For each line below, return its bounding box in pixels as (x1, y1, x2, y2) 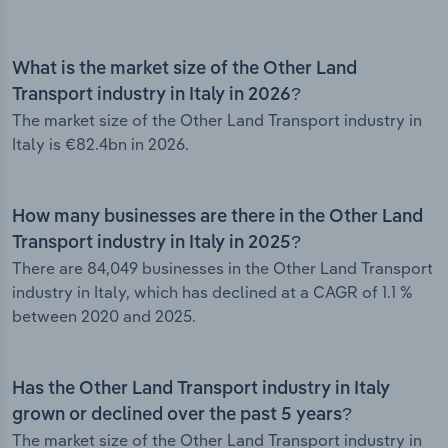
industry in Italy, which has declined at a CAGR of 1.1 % (12, 282, 413, 303)
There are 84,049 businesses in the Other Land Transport (12, 258, 433, 279)
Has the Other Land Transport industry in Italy (12, 380, 390, 399)
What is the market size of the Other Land (12, 60, 357, 79)
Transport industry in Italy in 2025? (12, 234, 301, 253)
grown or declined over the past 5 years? (12, 406, 352, 425)
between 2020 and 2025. (12, 306, 196, 327)
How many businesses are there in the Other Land (12, 208, 423, 227)
